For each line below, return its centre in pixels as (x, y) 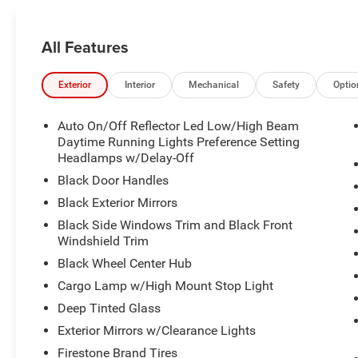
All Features (85, 47)
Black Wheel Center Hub (125, 263)
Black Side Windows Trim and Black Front (175, 225)
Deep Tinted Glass (109, 308)
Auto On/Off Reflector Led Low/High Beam (179, 125)
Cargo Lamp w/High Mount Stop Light (166, 285)
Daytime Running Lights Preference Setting (179, 141)
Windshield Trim (103, 241)
